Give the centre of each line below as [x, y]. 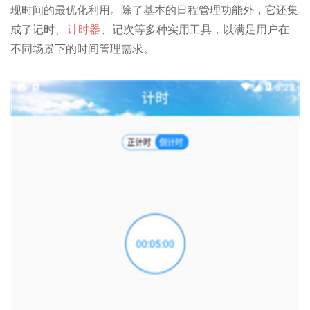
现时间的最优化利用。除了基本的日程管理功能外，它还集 [154, 10]
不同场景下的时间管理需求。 [82, 48]
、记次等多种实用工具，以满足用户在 [195, 29]
